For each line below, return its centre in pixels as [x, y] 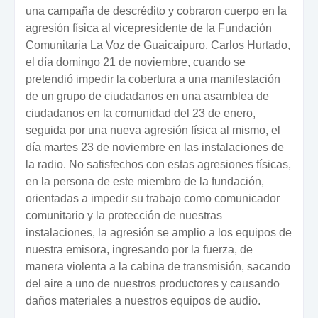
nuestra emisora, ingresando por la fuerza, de [139, 249]
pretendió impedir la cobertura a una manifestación [153, 79]
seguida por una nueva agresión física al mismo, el [153, 130]
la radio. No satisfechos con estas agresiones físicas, [158, 164]
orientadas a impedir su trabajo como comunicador [153, 198]
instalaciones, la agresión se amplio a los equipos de [159, 232]
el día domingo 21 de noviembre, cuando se [136, 62]
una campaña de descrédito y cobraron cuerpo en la [156, 11]
